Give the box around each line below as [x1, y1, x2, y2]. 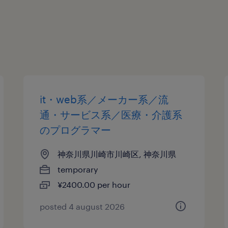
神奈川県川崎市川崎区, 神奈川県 [58, 149, 177, 159]
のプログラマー [40, 123, 111, 136]
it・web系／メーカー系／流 [40, 93, 169, 105]
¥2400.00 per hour [58, 179, 131, 189]
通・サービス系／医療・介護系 [40, 108, 183, 121]
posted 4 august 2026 [40, 201, 125, 211]
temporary [58, 164, 99, 174]
